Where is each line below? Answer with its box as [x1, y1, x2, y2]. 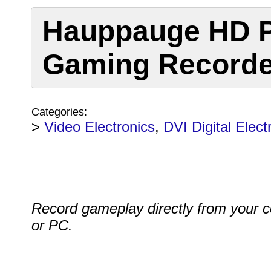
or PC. [31, 217, 77, 233]
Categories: [31, 106, 87, 118]
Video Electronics [44, 119, 155, 135]
